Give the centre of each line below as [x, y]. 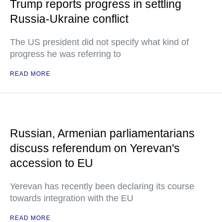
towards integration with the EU [72, 198]
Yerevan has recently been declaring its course [102, 186]
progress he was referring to [65, 54]
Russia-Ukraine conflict [69, 19]
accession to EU [52, 163]
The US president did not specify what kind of [99, 42]
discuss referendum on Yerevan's [95, 148]
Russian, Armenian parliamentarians [102, 133]
